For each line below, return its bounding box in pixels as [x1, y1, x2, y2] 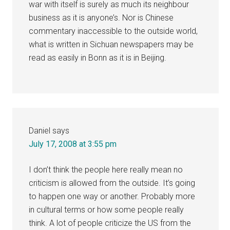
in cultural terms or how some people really [29, 204, 184, 215]
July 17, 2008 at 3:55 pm [29, 139, 117, 149]
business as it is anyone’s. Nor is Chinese [29, 12, 174, 23]
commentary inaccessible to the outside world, [29, 26, 198, 36]
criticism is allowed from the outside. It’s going [29, 178, 196, 188]
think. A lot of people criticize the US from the [29, 218, 191, 228]
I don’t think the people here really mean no [29, 164, 183, 175]
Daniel [29, 125, 51, 136]
